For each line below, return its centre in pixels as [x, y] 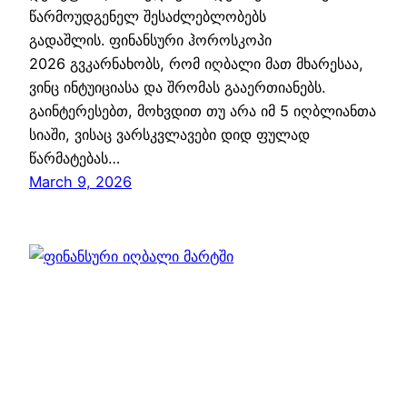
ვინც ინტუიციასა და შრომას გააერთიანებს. [177, 88]
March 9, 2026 [80, 182]
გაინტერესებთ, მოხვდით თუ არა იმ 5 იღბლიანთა [203, 111]
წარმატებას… [74, 159]
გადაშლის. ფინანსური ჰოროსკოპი [150, 40]
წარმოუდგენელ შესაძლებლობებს [148, 17]
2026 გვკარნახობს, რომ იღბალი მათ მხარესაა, [196, 64]
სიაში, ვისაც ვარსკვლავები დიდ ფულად [169, 135]
